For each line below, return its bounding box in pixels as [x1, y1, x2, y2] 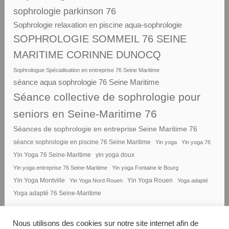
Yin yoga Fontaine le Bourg [112, 164, 179, 171]
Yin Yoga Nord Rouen [70, 177, 123, 184]
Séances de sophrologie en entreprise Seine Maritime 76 [13, 124, 198, 133]
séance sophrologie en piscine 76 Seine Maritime [13, 139, 151, 145]
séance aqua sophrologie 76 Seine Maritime [13, 78, 159, 86]
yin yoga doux [96, 151, 135, 158]
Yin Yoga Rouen [127, 177, 173, 184]
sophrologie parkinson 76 [13, 5, 117, 16]
